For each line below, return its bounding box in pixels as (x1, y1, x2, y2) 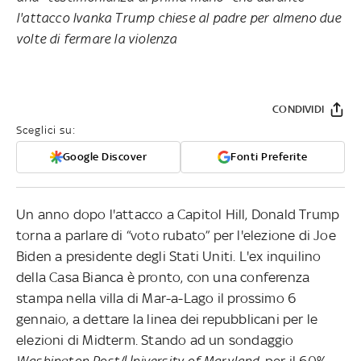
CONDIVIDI (272, 102, 324, 115)
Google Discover (62, 150, 147, 163)
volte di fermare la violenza (16, 30, 177, 47)
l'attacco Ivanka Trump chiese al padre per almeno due (16, 9, 342, 26)
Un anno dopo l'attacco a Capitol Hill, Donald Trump (16, 205, 340, 222)
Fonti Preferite (230, 150, 308, 163)
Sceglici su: (16, 123, 76, 136)
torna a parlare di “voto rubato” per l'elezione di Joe (16, 226, 336, 243)
